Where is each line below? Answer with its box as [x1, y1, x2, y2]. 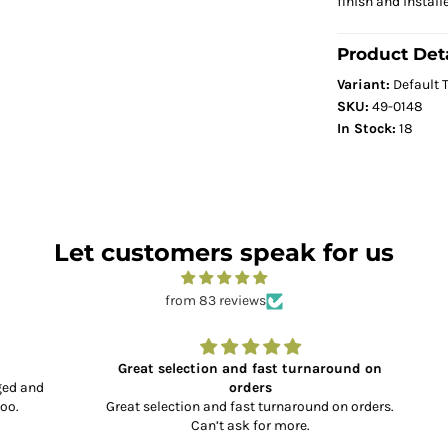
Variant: [336, 76, 390, 94]
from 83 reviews [165, 292, 266, 310]
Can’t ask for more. [163, 417, 283, 435]
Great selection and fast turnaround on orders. [79, 398, 368, 416]
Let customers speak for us [54, 238, 394, 268]
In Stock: [336, 120, 396, 138]
